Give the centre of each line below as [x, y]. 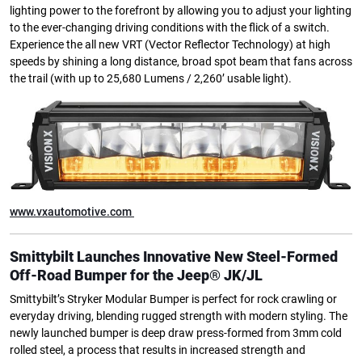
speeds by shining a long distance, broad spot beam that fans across [181, 61]
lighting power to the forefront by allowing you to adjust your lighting [181, 11]
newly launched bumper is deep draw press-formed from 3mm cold [176, 333]
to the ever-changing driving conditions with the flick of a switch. [170, 27]
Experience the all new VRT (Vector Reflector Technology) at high [170, 44]
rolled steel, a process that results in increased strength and [158, 350]
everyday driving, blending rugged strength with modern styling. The [179, 316]
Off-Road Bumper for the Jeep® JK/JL [136, 275]
